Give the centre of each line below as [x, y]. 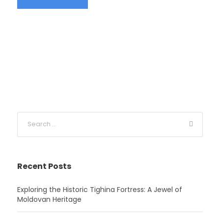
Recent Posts [44, 166]
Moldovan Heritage [49, 199]
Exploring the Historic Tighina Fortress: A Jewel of [100, 189]
